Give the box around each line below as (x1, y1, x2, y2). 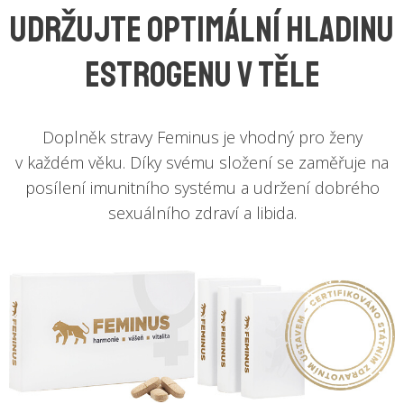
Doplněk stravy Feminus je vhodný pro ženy (41, 126, 363, 149)
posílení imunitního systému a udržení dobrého (24, 177, 380, 199)
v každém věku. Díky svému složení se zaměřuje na (15, 151, 389, 174)
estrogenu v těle (84, 52, 320, 98)
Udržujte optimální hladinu (10, 7, 394, 53)
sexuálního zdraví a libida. (107, 202, 297, 225)
